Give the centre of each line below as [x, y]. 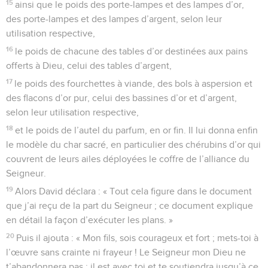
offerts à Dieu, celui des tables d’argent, [89, 66]
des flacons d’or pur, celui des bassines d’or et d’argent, [121, 98]
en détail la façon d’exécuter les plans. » [89, 220]
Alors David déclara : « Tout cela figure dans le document [134, 191]
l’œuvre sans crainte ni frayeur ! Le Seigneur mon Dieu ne [126, 252]
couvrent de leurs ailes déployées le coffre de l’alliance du [128, 159]
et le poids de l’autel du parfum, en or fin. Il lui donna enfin [137, 130]
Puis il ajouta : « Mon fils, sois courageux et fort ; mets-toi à [138, 238]
